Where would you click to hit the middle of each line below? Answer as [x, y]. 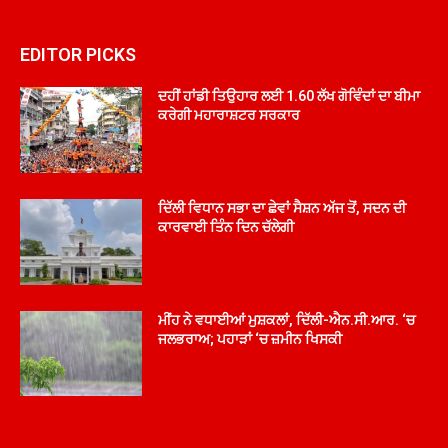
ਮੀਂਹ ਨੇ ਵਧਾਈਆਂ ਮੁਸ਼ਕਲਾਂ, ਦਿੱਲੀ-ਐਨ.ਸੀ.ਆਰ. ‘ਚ [287, 319]
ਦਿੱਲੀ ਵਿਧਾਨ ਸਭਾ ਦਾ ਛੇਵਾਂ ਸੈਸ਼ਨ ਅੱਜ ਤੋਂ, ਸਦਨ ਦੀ [282, 208]
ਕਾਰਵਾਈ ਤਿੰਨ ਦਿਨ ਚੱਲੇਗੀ [226, 227]
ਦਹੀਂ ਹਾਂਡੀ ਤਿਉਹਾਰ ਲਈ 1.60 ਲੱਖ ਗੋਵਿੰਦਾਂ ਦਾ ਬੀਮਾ [289, 96]
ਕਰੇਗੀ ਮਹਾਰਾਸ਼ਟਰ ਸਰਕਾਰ [229, 115]
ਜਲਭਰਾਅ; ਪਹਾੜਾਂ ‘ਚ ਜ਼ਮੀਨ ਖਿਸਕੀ [250, 338]
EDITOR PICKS [78, 55]
